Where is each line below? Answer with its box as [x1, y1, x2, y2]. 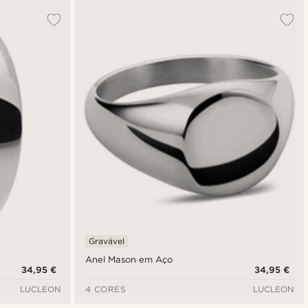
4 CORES [85, 284, 126, 295]
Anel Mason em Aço [85, 254, 173, 265]
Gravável [88, 236, 124, 247]
